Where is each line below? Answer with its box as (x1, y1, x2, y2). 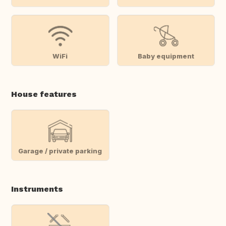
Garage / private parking (18, 146, 102, 155)
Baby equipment (137, 51, 194, 60)
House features (11, 89, 77, 99)
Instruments (11, 184, 63, 194)
